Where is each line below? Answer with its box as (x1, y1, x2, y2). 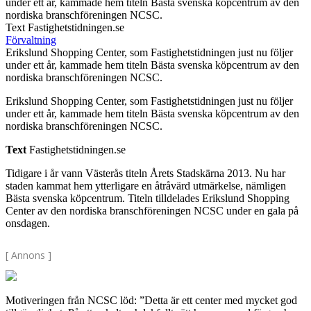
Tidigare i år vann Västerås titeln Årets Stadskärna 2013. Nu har (6, 167, 285, 180)
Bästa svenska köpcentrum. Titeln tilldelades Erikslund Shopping (6, 192, 289, 205)
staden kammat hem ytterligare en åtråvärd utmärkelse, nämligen (6, 180, 286, 192)
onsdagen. (6, 217, 50, 230)
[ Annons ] (6, 249, 51, 262)
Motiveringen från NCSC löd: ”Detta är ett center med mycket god (6, 294, 297, 307)
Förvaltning (6, 34, 56, 47)
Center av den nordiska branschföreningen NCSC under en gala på (6, 205, 299, 217)
